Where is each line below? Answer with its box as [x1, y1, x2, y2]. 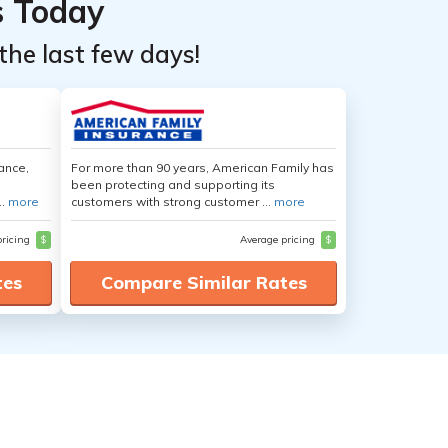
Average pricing [240, 233, 318, 246]
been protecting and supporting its [71, 177, 275, 192]
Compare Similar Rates [100, 271, 307, 294]
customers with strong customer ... [71, 194, 274, 209]
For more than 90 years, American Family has [71, 160, 334, 175]
